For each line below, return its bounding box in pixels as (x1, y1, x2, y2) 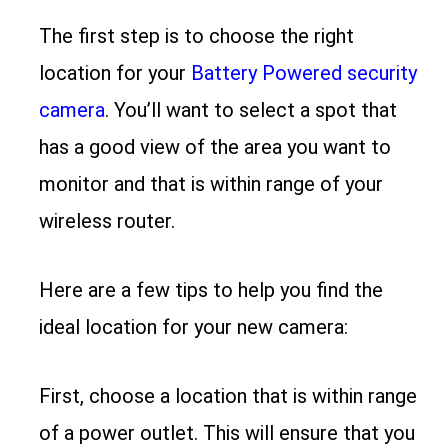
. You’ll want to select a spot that (105, 97, 398, 122)
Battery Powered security (191, 60, 418, 85)
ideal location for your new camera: (39, 314, 349, 339)
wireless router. (39, 208, 176, 233)
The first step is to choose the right (39, 23, 355, 48)
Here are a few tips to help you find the (39, 277, 384, 302)
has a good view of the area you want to (39, 134, 392, 159)
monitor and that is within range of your (39, 171, 384, 196)
